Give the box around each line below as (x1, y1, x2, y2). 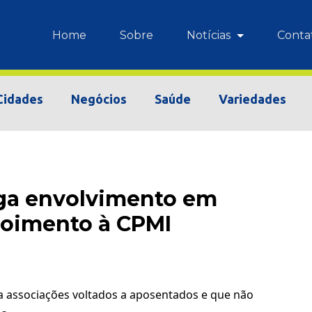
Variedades (219, 92, 286, 106)
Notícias (187, 29, 233, 42)
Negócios (71, 92, 127, 106)
